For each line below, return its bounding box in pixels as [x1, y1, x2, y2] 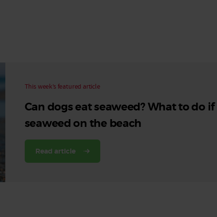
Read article [35, 147, 76, 155]
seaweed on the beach [24, 117, 142, 130]
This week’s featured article [24, 82, 100, 91]
